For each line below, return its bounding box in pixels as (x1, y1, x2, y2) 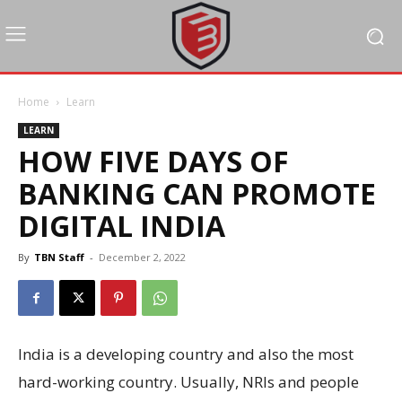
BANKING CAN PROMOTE (18, 174, 376, 213)
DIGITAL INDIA (18, 206, 225, 245)
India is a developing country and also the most (18, 344, 354, 364)
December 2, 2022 (99, 250, 186, 264)
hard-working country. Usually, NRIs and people (18, 371, 359, 392)
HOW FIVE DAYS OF (18, 142, 289, 180)
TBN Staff (34, 250, 84, 264)
